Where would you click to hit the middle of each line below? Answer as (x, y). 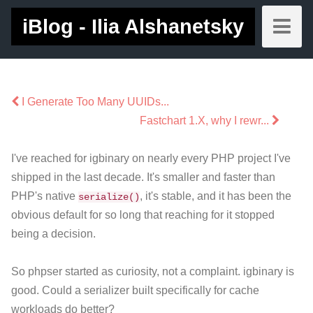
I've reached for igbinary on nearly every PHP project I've (151, 159)
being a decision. (53, 234)
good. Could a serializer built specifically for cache (135, 291)
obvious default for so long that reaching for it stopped (143, 215)
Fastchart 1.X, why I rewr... (206, 121)
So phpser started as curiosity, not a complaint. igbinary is (153, 272)
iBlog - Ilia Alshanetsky (133, 27)
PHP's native (45, 196)
